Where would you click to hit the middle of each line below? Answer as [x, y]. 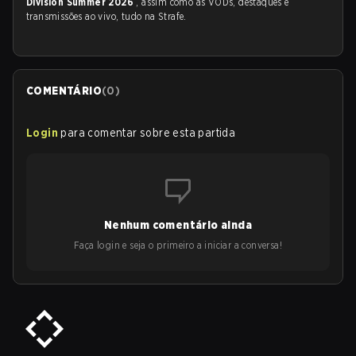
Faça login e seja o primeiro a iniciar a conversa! [178, 245]
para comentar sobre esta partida [148, 133]
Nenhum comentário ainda [178, 225]
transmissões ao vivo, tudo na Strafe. [106, 16]
